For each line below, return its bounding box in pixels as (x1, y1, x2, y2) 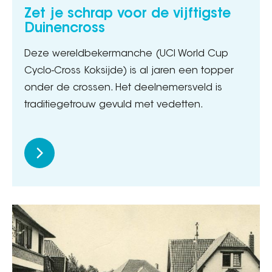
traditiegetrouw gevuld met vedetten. (24, 100, 203, 110)
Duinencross (24, 22, 105, 36)
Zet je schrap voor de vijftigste (24, 7, 231, 21)
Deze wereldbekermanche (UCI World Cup (24, 49, 228, 59)
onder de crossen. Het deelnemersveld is (24, 83, 222, 93)
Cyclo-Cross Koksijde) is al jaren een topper (24, 66, 234, 76)
